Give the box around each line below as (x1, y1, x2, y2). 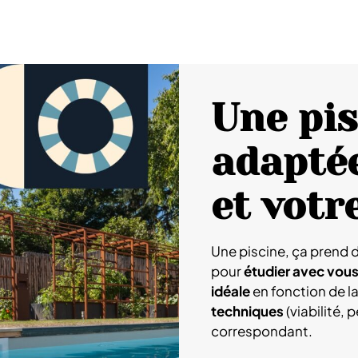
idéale (211, 282, 250, 300)
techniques (211, 302, 284, 320)
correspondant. (211, 322, 312, 340)
